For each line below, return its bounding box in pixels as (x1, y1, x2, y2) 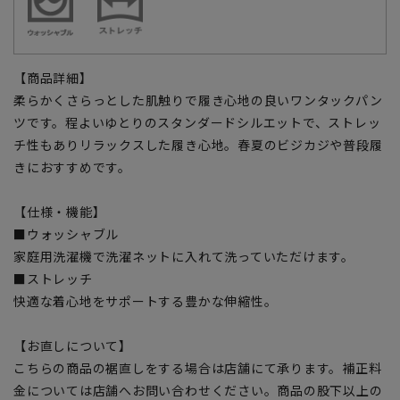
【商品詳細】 (13, 68, 93, 87)
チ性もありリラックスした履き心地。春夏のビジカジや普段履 (13, 135, 383, 154)
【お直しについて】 (13, 336, 132, 354)
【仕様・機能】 (13, 202, 106, 221)
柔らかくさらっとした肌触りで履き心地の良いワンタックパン (13, 90, 383, 109)
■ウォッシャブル (13, 224, 120, 243)
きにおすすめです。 (13, 157, 131, 176)
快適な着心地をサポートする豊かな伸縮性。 (13, 291, 278, 310)
